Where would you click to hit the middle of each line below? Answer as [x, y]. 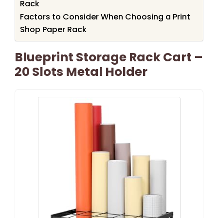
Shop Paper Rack [53, 29]
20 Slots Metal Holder [81, 72]
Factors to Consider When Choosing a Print [105, 17]
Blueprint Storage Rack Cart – [109, 57]
